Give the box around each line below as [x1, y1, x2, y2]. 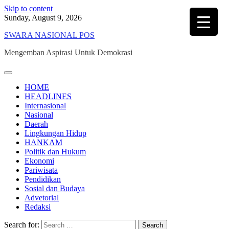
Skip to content [4, 4, 53, 13]
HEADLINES [25, 92, 72, 101]
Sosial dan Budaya [25, 184, 85, 193]
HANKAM [25, 138, 62, 147]
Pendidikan [25, 175, 61, 184]
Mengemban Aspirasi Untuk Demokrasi [4, 48, 132, 57]
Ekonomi [25, 156, 54, 165]
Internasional [25, 101, 66, 110]
